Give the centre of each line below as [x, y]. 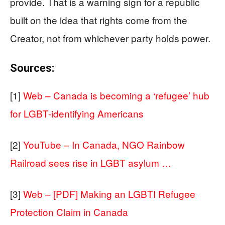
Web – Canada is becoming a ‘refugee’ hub [116, 95]
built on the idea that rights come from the [99, 20]
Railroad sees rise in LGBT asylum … [91, 163]
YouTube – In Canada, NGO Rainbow [104, 145]
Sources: [32, 68]
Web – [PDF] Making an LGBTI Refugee [109, 194]
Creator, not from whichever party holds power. [110, 38]
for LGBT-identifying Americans [77, 114]
